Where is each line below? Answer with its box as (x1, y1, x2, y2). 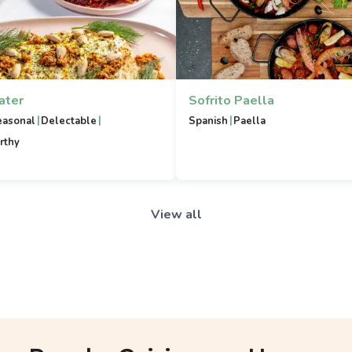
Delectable (41, 114, 97, 128)
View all (150, 206, 202, 223)
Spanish (189, 114, 228, 128)
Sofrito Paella (189, 92, 274, 109)
